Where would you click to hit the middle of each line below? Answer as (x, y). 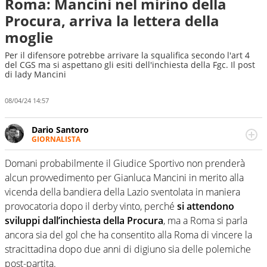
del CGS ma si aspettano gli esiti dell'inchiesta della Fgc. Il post (130, 65)
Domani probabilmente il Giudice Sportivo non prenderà (125, 164)
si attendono (206, 207)
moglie (29, 37)
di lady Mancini (35, 74)
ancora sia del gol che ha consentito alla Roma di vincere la (128, 235)
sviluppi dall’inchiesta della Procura (84, 221)
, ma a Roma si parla (205, 221)
